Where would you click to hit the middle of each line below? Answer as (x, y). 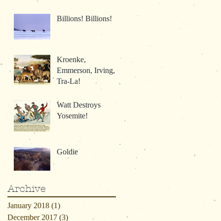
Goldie (67, 151)
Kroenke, (71, 59)
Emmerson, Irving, (86, 70)
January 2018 (28, 205)
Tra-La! (69, 81)
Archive (27, 188)
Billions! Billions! (84, 18)
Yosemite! (72, 115)
